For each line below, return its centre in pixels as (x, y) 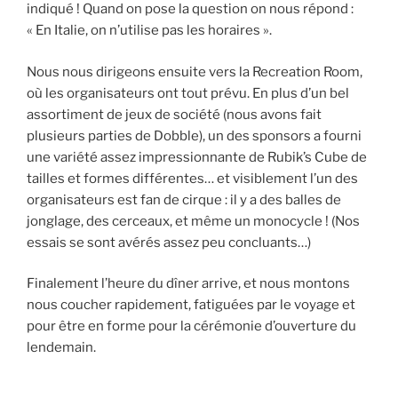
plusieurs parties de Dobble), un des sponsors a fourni (194, 135)
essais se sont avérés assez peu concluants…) (169, 242)
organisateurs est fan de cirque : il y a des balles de (184, 199)
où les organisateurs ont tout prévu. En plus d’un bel (188, 93)
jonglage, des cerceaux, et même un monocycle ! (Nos (193, 221)
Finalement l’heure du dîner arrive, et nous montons (188, 284)
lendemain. (61, 348)
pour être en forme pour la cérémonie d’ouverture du (191, 326)
